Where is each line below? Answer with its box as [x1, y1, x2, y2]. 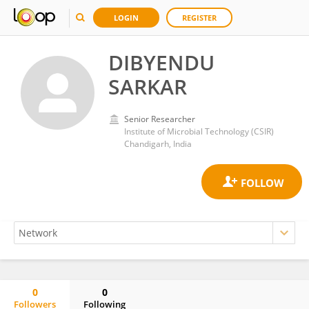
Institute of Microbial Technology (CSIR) [124, 126, 274, 137]
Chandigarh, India [124, 138, 192, 150]
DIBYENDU [108, 48, 215, 77]
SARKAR [108, 72, 187, 101]
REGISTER [182, 12, 217, 23]
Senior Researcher [124, 113, 195, 125]
